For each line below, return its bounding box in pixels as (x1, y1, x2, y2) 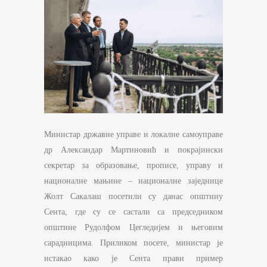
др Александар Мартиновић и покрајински (44, 145, 223, 155)
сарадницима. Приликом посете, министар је (44, 238, 223, 248)
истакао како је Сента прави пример (44, 254, 223, 263)
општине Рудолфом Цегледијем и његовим (44, 223, 223, 232)
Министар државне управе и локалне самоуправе (44, 130, 223, 139)
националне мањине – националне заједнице (44, 176, 223, 186)
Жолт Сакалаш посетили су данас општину (44, 192, 223, 201)
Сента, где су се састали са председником (44, 207, 223, 217)
